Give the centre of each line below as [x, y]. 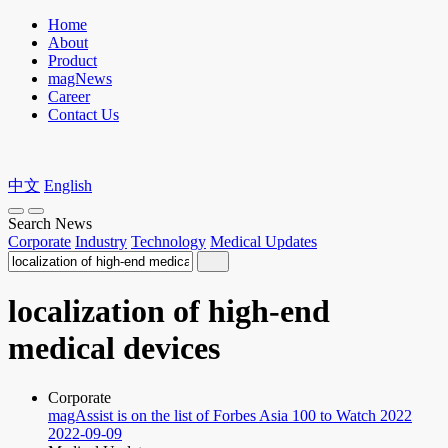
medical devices [114, 348]
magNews [80, 78]
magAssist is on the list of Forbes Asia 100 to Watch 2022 [230, 415]
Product [72, 60]
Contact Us [83, 114]
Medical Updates [263, 241]
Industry [101, 241]
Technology [168, 241]
